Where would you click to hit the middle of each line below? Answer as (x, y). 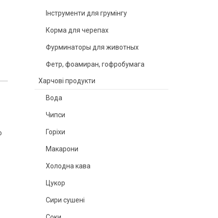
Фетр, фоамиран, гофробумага (95, 64)
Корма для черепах (77, 30)
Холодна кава (68, 166)
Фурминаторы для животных (92, 47)
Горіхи (55, 132)
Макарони (62, 149)
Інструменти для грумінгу (86, 13)
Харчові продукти (67, 81)
